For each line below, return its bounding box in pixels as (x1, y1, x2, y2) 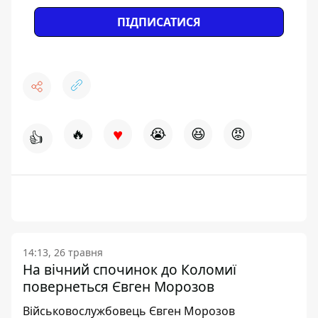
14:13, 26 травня (23, 246, 103, 259)
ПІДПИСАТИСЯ (117, 14, 201, 30)
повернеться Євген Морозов (23, 277, 214, 296)
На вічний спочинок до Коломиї (23, 260, 236, 279)
